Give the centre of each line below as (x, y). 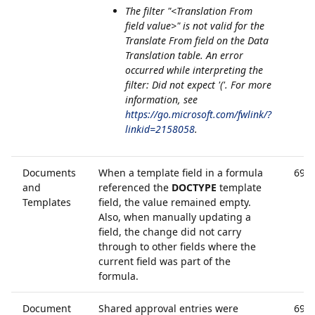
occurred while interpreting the (194, 70)
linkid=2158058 (160, 129)
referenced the (135, 187)
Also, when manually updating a (175, 217)
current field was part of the (165, 261)
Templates (47, 202)
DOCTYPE (194, 187)
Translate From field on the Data (197, 40)
